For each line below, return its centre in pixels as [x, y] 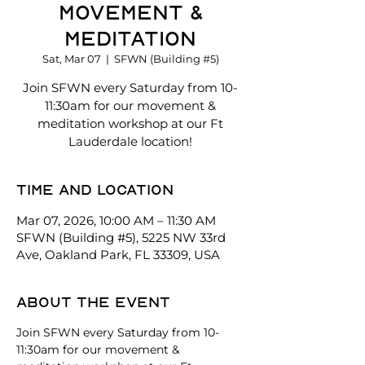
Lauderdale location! [130, 141]
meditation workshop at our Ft [130, 123]
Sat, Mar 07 [71, 59]
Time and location [95, 189]
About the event [93, 302]
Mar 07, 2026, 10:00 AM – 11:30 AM [116, 220]
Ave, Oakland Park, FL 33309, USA [118, 255]
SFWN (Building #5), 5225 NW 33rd [121, 237]
